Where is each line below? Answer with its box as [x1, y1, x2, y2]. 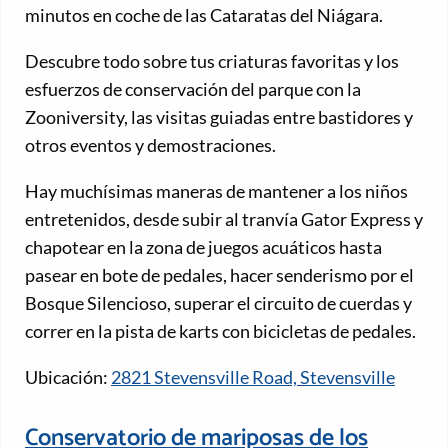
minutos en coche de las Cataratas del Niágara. [25, 3, 383, 26]
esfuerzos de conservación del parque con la [25, 77, 361, 100]
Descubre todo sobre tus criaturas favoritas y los [25, 49, 399, 72]
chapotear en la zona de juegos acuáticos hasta [25, 235, 382, 258]
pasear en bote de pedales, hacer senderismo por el [25, 263, 414, 286]
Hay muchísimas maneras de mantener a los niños [25, 179, 408, 202]
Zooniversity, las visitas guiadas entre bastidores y [25, 105, 413, 128]
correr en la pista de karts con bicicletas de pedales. [25, 319, 416, 342]
